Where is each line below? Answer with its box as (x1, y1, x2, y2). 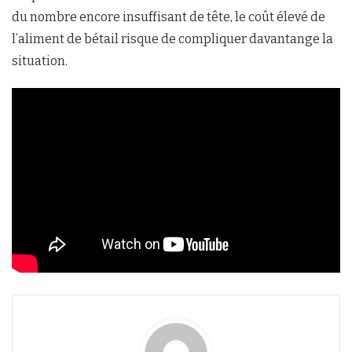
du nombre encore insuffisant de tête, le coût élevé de (12, 9, 325, 24)
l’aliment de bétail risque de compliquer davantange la (12, 31, 333, 46)
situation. (12, 53, 68, 68)
